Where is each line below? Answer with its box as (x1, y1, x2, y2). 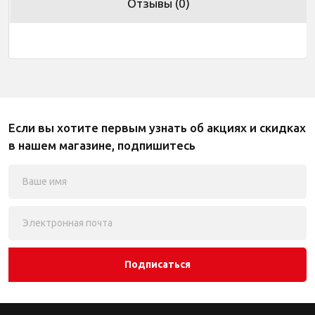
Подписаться (124, 259, 191, 270)
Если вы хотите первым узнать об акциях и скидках (8, 121, 306, 134)
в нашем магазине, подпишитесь (8, 139, 195, 152)
